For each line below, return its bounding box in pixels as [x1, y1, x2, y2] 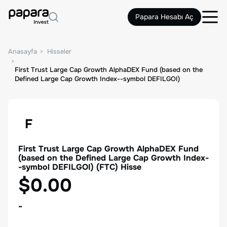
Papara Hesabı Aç [135, 12, 194, 21]
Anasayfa [8, 47, 37, 56]
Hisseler [47, 47, 71, 56]
